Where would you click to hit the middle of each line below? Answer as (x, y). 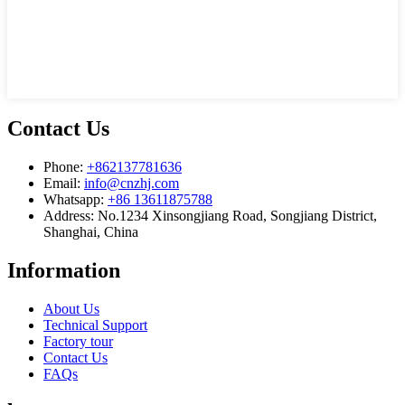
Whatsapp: (75, 199)
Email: (64, 183)
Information (64, 270)
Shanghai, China (91, 231)
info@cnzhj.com (132, 183)
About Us (71, 308)
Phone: (65, 166)
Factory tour (78, 341)
